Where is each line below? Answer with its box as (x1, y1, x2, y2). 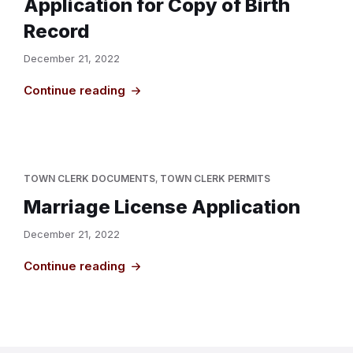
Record (24, 20, 90, 43)
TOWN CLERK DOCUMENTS (24, 173, 155, 184)
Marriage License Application (24, 195, 300, 218)
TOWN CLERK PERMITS (160, 173, 270, 184)
